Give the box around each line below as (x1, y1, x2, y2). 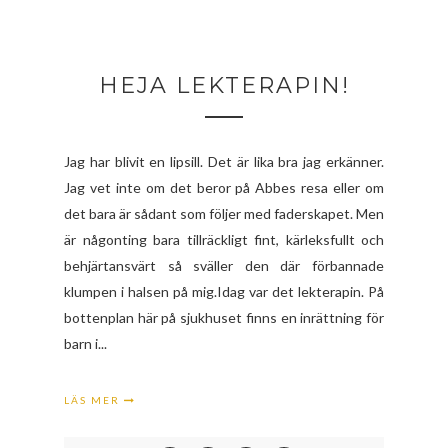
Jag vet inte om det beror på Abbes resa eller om (64, 178, 384, 196)
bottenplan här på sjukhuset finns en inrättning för (64, 308, 384, 326)
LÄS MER (64, 393, 124, 406)
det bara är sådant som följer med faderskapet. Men (64, 204, 384, 222)
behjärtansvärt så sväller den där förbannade (64, 256, 384, 274)
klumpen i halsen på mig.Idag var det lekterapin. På (64, 282, 384, 300)
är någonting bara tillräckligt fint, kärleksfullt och (64, 230, 384, 248)
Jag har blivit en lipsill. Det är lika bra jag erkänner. (64, 152, 384, 170)
